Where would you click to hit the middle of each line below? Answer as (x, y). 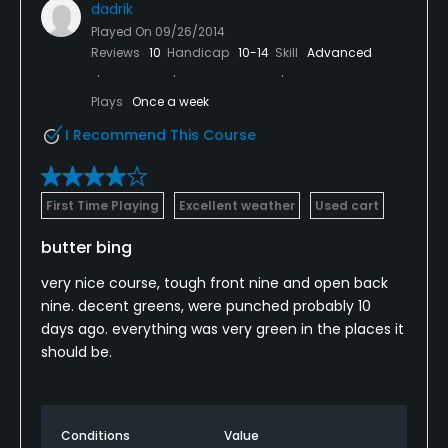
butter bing (86, 247)
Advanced (339, 52)
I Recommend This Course (160, 134)
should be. (76, 351)
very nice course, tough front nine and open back (214, 282)
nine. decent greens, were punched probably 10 (206, 305)
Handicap (199, 52)
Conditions (95, 435)
